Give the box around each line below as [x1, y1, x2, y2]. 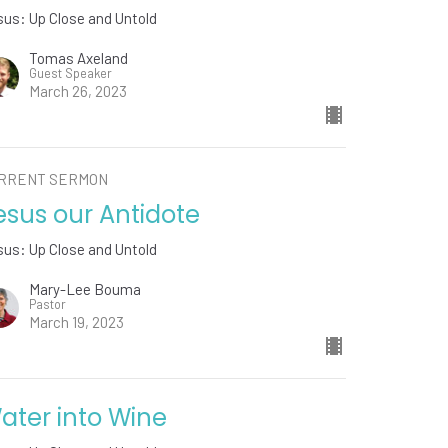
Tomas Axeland [29, 49, 129, 68]
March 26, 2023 [29, 82, 128, 101]
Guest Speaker [29, 65, 113, 82]
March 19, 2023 [29, 313, 125, 332]
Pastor [29, 296, 67, 313]
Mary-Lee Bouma [29, 280, 142, 299]
